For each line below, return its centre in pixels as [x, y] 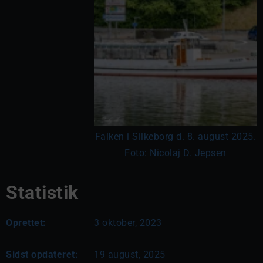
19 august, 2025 [130, 254]
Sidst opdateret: [42, 254]
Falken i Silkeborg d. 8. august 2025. [176, 136]
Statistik [42, 193]
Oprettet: [26, 223]
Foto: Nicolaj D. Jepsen [176, 153]
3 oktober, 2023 [128, 223]
